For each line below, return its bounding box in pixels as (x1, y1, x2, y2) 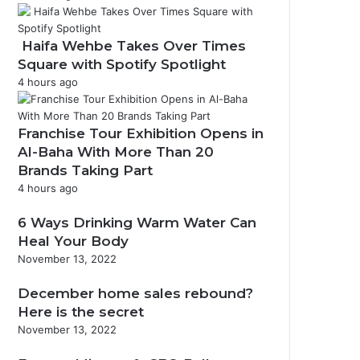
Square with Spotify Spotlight (18, 56, 226, 72)
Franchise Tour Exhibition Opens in (18, 125, 264, 141)
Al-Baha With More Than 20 (18, 144, 214, 160)
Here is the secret (18, 304, 144, 320)
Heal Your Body (18, 233, 129, 249)
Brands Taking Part (18, 162, 153, 178)
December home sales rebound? (18, 285, 253, 301)
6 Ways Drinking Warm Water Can (18, 215, 256, 231)
